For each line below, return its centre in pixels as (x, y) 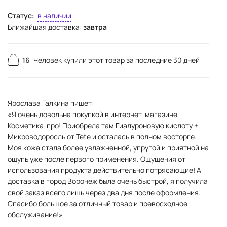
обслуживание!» (35, 215)
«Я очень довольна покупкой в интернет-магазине (92, 115)
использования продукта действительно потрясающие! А (104, 170)
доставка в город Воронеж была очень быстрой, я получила (108, 181)
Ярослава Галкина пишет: (51, 103)
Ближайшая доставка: (45, 27)
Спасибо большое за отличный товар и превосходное (98, 204)
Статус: (21, 16)
